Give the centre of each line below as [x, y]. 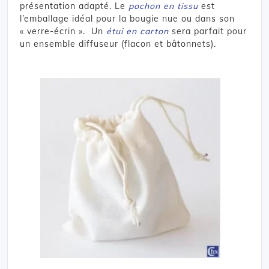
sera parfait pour [208, 31]
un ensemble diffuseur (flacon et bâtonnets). [118, 44]
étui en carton [138, 31]
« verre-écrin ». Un [63, 31]
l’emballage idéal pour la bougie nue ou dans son [127, 18]
